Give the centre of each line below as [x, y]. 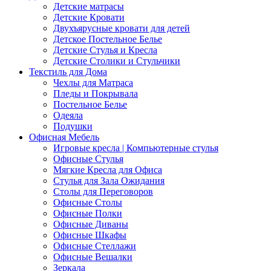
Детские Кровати [89, 17]
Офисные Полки [88, 213]
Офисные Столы [88, 202]
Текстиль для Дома [68, 71]
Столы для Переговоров [103, 191]
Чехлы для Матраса [93, 82]
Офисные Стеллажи [95, 246]
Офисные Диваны [91, 224]
